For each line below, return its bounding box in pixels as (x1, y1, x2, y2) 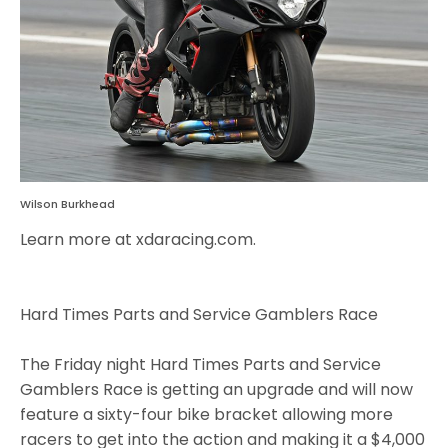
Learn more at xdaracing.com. (20, 227, 257, 251)
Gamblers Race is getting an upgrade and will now (20, 377, 413, 401)
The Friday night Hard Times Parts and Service (20, 352, 381, 376)
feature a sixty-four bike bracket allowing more (20, 402, 393, 426)
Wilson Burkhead (20, 195, 115, 212)
